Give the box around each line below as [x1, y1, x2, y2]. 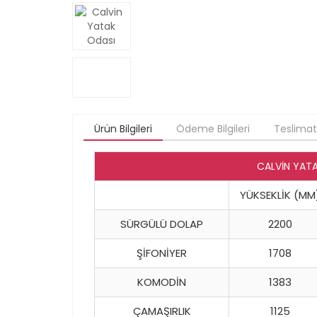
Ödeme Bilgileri [176, 122, 250, 137]
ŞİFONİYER [137, 246, 187, 261]
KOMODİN [137, 275, 186, 290]
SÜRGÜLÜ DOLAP [120, 217, 203, 232]
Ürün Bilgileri [94, 122, 152, 137]
